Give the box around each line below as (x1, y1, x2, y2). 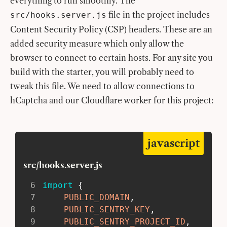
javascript (147, 137, 200, 149)
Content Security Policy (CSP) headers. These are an (10, 24, 212, 34)
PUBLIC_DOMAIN (64, 192, 130, 202)
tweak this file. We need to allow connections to (10, 81, 195, 91)
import (43, 180, 73, 190)
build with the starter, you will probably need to (10, 66, 194, 77)
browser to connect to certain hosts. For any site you (10, 52, 213, 63)
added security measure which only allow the (10, 38, 184, 49)
